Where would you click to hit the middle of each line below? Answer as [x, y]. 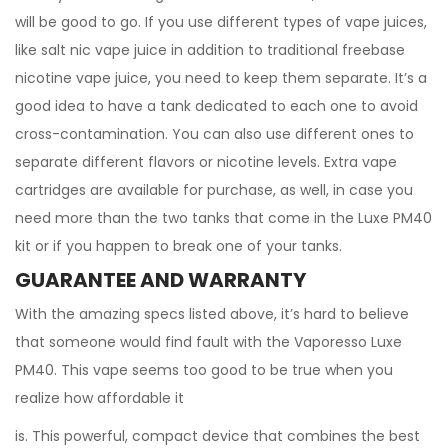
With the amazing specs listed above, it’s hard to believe [212, 314]
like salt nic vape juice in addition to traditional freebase [210, 50]
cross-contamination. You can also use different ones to [214, 134]
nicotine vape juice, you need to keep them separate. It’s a [221, 78]
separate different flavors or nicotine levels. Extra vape [206, 162]
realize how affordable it [99, 398]
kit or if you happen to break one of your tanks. [178, 246]
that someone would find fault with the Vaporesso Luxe [208, 342]
